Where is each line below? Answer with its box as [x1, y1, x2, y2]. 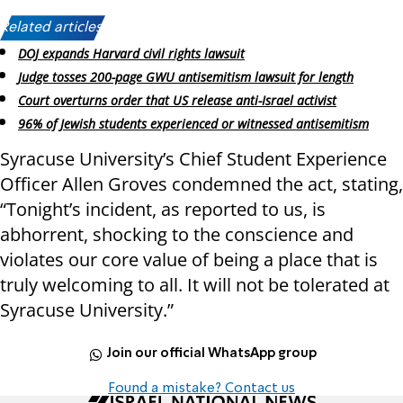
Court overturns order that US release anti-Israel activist [18, 91, 336, 109]
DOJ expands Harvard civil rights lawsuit [18, 45, 245, 63]
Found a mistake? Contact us [108, 381, 295, 396]
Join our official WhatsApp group [106, 347, 318, 361]
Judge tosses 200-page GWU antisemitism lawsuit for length [18, 68, 354, 86]
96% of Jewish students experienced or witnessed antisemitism [18, 114, 369, 132]
